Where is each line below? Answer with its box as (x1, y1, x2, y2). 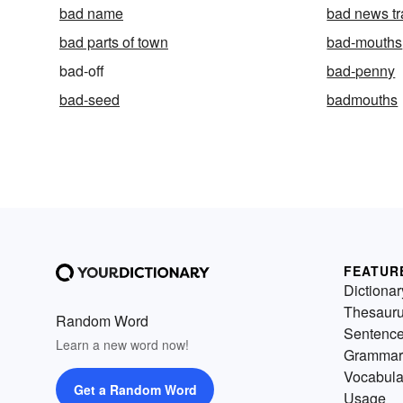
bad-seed (59, 89, 120, 111)
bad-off (59, 60, 104, 82)
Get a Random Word (73, 381, 197, 399)
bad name (59, 3, 123, 24)
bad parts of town (59, 31, 168, 53)
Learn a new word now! (56, 336, 189, 354)
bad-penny (327, 60, 396, 82)
